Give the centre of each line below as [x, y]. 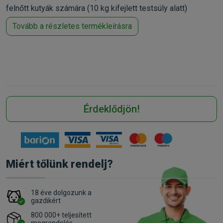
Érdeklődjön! [111, 109]
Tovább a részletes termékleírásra [72, 26]
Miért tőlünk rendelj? [59, 164]
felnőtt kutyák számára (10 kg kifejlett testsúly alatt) [97, 8]
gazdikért [46, 200]
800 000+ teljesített [61, 215]
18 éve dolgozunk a [61, 192]
